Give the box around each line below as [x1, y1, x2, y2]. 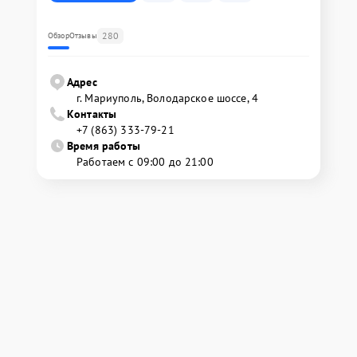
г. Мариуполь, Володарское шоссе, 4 [76, 90, 259, 105]
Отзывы [69, 29, 97, 41]
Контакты [67, 106, 117, 121]
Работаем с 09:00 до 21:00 [76, 154, 214, 169]
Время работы [67, 138, 140, 153]
